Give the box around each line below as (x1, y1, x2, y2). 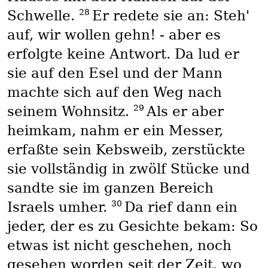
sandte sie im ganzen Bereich (7, 180, 214, 196)
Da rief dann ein (124, 199, 237, 215)
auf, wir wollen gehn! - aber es (7, 27, 221, 43)
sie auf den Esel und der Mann (7, 65, 223, 81)
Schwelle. (7, 8, 79, 24)
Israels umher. (7, 199, 111, 215)
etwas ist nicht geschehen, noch (7, 237, 232, 254)
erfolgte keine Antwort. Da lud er (7, 46, 239, 62)
